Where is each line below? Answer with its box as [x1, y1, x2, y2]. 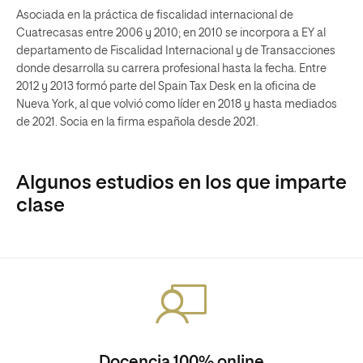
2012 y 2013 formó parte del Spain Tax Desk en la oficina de [16, 81, 316, 92]
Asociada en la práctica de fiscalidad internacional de [16, 10, 293, 21]
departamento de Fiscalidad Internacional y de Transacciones [16, 45, 335, 57]
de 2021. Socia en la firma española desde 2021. [16, 117, 258, 128]
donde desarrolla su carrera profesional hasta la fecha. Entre [16, 63, 327, 75]
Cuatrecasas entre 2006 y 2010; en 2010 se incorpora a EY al [16, 28, 326, 39]
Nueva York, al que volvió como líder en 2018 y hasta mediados [16, 99, 337, 110]
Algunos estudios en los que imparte [16, 173, 347, 193]
